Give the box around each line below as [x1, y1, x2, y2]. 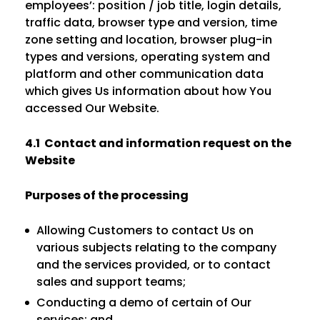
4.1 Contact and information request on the [25, 135, 291, 151]
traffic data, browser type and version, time [25, 14, 277, 31]
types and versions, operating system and [25, 49, 270, 65]
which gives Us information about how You [25, 83, 271, 99]
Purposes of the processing [25, 187, 189, 204]
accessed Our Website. [25, 100, 159, 116]
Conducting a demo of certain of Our [36, 294, 251, 311]
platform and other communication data [25, 66, 264, 82]
